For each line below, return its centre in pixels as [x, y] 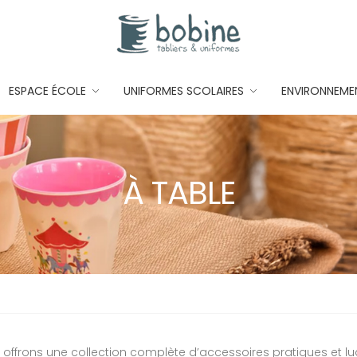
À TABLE [178, 193]
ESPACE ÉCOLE [47, 91]
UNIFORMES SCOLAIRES [183, 91]
